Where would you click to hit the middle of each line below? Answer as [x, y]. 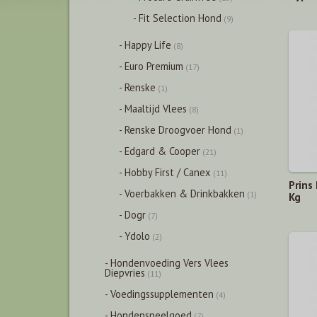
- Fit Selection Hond [177, 18]
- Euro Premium [151, 66]
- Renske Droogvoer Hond [175, 130]
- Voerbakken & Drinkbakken [182, 194]
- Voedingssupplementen [159, 294]
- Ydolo [134, 236]
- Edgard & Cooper [160, 151]
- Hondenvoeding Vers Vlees [167, 263]
